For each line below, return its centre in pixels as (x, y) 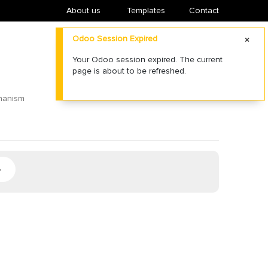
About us (83, 10)
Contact (204, 10)
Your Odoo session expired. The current (147, 60)
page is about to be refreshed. (129, 71)
